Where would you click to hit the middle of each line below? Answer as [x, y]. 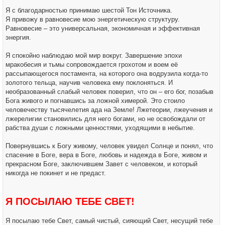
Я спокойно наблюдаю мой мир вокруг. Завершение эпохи [94, 55]
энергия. [18, 37]
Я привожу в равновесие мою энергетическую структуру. [93, 19]
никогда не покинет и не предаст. [56, 173]
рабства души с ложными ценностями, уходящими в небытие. [100, 128]
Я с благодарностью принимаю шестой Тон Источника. [89, 10]
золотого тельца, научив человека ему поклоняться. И [89, 83]
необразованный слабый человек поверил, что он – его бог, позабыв [109, 92]
